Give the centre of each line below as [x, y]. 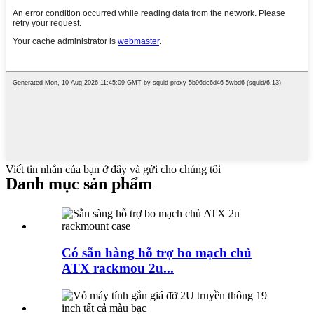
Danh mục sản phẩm [79, 183]
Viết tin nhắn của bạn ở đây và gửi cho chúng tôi [113, 169]
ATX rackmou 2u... [118, 268]
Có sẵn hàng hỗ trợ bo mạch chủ [157, 253]
